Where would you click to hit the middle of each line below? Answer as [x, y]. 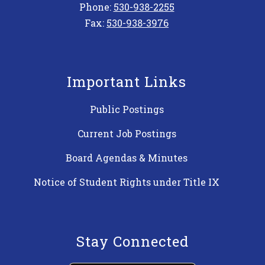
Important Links [127, 82]
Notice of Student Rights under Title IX [127, 182]
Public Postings [127, 109]
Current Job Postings [127, 134]
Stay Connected [132, 242]
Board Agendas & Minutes [127, 158]
